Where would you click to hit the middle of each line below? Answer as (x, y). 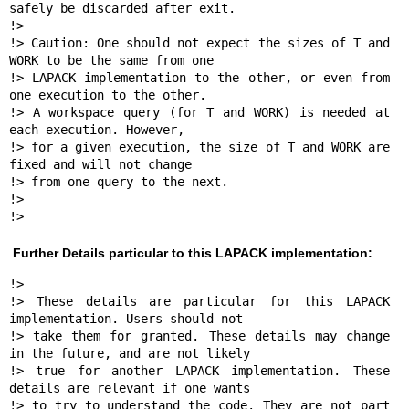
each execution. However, (100, 129)
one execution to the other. (107, 94)
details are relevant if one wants (129, 388)
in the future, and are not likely (129, 354)
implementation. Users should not (129, 319)
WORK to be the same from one (115, 60)
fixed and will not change (104, 164)
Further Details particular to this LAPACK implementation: (193, 252)
